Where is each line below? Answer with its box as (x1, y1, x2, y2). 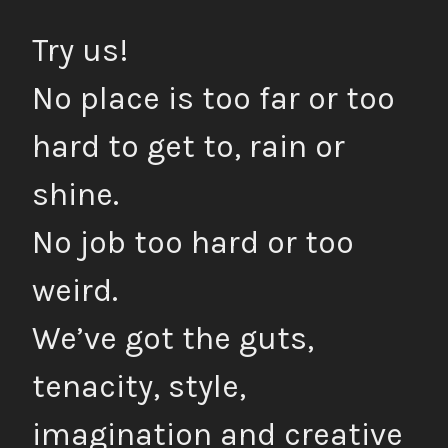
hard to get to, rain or (32, 128, 345, 166)
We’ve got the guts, (32, 320, 314, 358)
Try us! (32, 32, 128, 70)
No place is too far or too (32, 80, 395, 118)
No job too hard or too (32, 224, 354, 262)
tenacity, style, (32, 368, 246, 406)
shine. (32, 176, 119, 214)
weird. (32, 272, 118, 310)
